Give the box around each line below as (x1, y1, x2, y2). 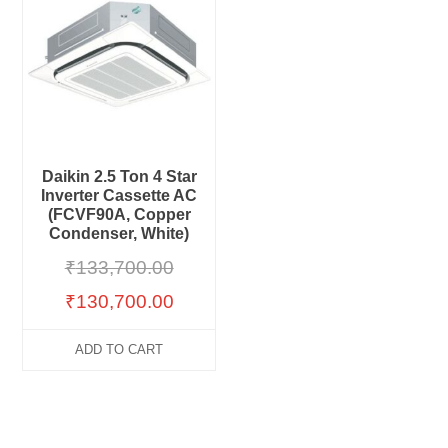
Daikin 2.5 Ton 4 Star (41, 168, 197, 186)
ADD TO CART (75, 342, 164, 358)
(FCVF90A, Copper (47, 206, 191, 224)
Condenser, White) (49, 225, 190, 243)
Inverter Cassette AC (41, 187, 198, 205)
